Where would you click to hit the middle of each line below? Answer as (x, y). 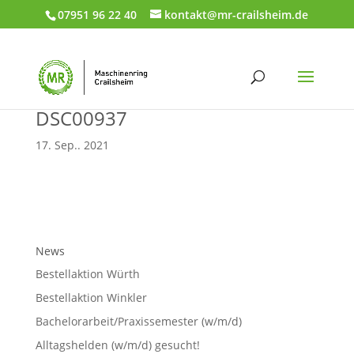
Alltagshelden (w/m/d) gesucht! (117, 345)
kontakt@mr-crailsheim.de (237, 14)
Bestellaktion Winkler (91, 298)
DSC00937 (81, 118)
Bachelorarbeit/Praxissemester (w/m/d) (138, 321)
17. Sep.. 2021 (72, 145)
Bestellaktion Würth (87, 274)
